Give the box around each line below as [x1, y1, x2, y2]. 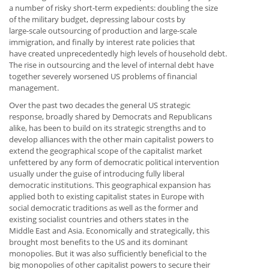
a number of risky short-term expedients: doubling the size [9, 2, 218, 14]
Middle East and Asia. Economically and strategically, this [9, 225, 210, 237]
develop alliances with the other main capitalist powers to [9, 134, 214, 145]
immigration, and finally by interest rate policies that [9, 37, 195, 48]
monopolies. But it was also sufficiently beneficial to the [9, 248, 207, 259]
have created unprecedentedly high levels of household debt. [9, 48, 227, 59]
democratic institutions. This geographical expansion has [9, 180, 211, 191]
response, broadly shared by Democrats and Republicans [9, 111, 212, 122]
